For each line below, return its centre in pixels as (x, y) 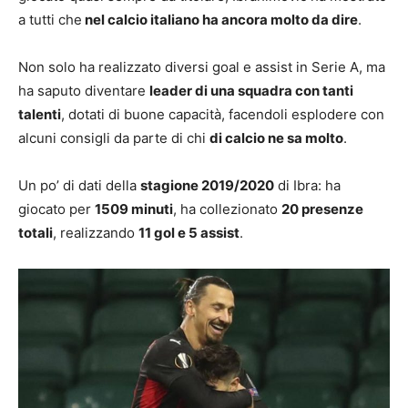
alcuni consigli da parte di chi (114, 138)
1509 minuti (134, 209)
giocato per (56, 209)
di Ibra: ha (307, 185)
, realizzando (96, 233)
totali (36, 233)
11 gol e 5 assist (189, 233)
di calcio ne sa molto (276, 138)
